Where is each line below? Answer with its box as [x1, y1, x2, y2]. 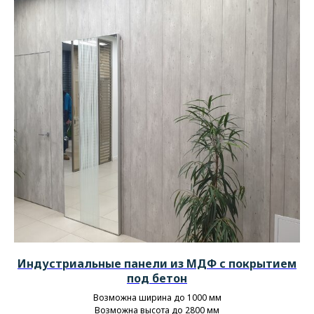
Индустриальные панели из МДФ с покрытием [18, 255, 296, 271]
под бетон [127, 270, 187, 286]
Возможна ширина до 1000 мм [93, 291, 221, 303]
